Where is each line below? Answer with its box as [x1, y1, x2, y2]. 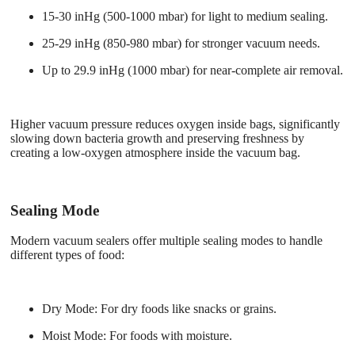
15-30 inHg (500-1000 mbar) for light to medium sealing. [42, 9, 328, 23]
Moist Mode [42, 329, 103, 343]
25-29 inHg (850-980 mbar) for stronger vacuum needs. [42, 36, 320, 50]
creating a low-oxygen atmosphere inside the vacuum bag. [10, 145, 300, 159]
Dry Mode [42, 302, 94, 316]
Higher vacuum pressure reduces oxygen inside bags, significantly [10, 116, 340, 131]
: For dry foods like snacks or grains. [94, 302, 277, 316]
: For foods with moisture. [103, 329, 232, 343]
